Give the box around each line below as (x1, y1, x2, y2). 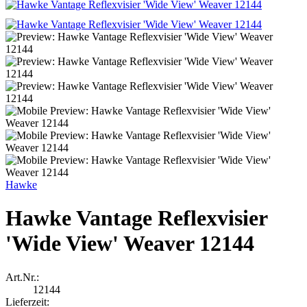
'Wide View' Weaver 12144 (5, 231, 254, 256)
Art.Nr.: (5, 271, 39, 283)
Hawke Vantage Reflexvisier (5, 206, 267, 231)
